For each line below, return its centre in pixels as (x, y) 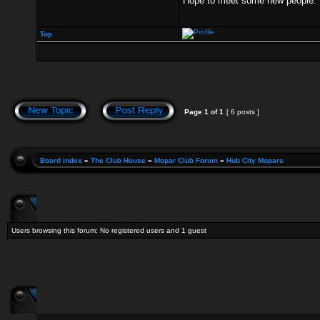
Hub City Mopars (255, 160)
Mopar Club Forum (186, 160)
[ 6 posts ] (243, 112)
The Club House (118, 160)
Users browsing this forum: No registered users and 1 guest (109, 230)
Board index (61, 160)
